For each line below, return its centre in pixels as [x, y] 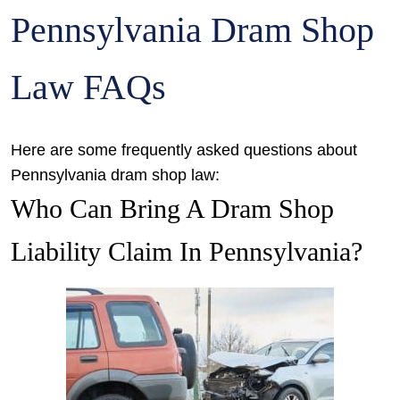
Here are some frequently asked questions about [184, 150]
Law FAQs [88, 87]
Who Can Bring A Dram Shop [172, 208]
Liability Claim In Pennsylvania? [187, 251]
